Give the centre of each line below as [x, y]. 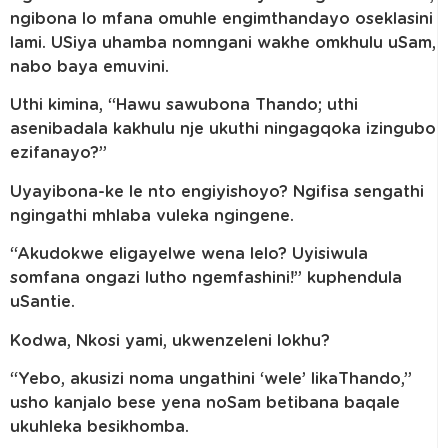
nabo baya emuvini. [89, 67]
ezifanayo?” [58, 153]
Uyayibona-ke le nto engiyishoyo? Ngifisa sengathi [217, 191]
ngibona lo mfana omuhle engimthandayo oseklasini [221, 19]
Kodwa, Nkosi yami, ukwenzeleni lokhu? [170, 340]
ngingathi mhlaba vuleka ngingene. [152, 215]
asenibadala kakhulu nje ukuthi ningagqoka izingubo [223, 129]
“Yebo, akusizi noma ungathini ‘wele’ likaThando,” [211, 379]
